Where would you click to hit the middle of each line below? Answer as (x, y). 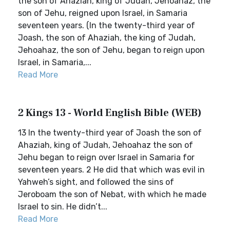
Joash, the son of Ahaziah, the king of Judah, (107, 38)
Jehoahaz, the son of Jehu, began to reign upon (111, 50)
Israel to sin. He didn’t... (63, 207)
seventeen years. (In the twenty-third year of (107, 25)
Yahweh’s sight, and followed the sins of (96, 182)
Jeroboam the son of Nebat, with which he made (112, 194)
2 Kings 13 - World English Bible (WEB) (110, 113)
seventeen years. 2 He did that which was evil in (111, 170)
